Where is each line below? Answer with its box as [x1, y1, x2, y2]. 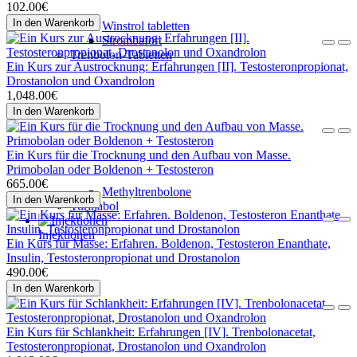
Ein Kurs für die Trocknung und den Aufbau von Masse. [6, 148, 291, 162]
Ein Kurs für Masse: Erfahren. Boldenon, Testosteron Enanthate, [6, 237, 331, 250]
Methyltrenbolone [102, 185, 191, 198]
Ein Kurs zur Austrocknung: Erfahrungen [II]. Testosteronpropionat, [6, 60, 348, 73]
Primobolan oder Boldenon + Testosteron [6, 163, 214, 176]
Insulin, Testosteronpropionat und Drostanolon [6, 251, 240, 265]
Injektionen [38, 228, 95, 241]
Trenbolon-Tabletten [70, 48, 172, 61]
